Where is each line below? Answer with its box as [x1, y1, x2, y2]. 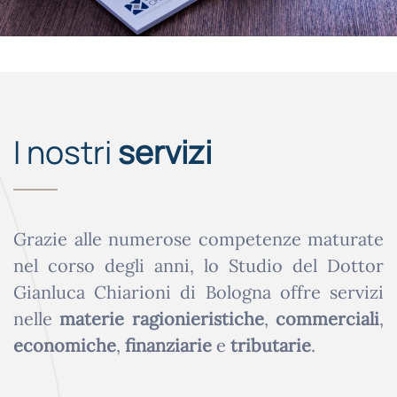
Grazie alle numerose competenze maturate [13, 228, 384, 251]
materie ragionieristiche [59, 307, 264, 331]
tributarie [230, 334, 311, 357]
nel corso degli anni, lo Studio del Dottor [13, 254, 384, 277]
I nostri [13, 130, 118, 175]
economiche [13, 334, 116, 357]
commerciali [276, 307, 380, 331]
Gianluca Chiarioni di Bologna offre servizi [13, 281, 384, 304]
